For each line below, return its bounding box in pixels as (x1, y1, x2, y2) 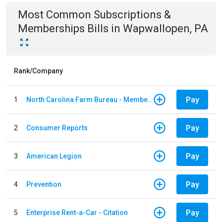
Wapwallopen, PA (123, 22, 208, 35)
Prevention (26, 180, 61, 188)
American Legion (26, 152, 82, 160)
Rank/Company (14, 67, 63, 75)
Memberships (18, 22, 85, 35)
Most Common (18, 8, 94, 21)
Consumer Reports (26, 123, 88, 132)
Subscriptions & (94, 8, 171, 21)
